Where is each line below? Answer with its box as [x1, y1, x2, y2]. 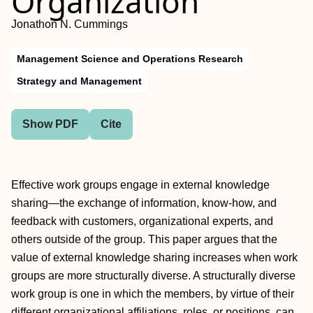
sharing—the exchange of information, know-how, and [11, 197, 277, 209]
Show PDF [22, 118, 78, 130]
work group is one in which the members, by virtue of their [11, 288, 294, 300]
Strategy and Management [17, 75, 142, 87]
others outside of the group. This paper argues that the [11, 233, 277, 245]
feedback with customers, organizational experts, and [11, 215, 273, 227]
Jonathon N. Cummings [11, 18, 128, 30]
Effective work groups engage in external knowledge [11, 179, 270, 191]
